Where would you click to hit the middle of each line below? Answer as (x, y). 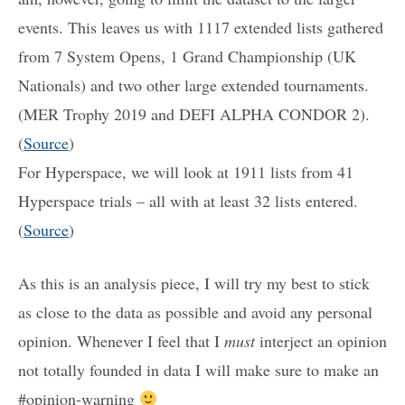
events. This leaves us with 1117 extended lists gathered (201, 27)
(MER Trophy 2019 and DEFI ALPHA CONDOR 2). (194, 114)
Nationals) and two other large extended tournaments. (193, 85)
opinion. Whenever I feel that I (121, 341)
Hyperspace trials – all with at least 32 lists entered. (188, 201)
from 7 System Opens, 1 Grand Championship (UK (187, 56)
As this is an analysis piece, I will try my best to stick (194, 283)
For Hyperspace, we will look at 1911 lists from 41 (186, 172)
